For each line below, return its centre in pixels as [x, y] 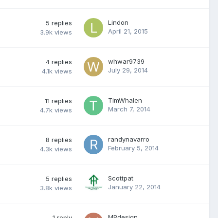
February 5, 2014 [133, 148]
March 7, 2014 [129, 109]
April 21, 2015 [128, 31]
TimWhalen [125, 100]
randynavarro [129, 139]
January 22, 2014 [134, 187]
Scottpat [121, 178]
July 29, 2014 [128, 70]
